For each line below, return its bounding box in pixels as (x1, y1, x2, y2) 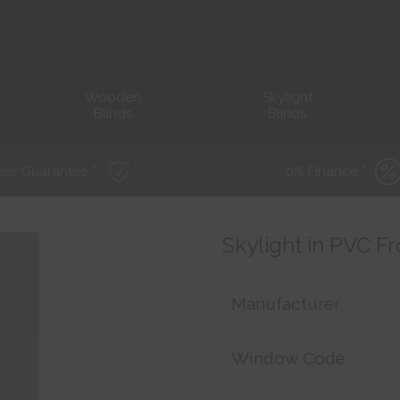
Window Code (231, 347, 346, 368)
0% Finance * (285, 163, 366, 179)
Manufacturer (231, 293, 340, 313)
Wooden (85, 89, 141, 105)
